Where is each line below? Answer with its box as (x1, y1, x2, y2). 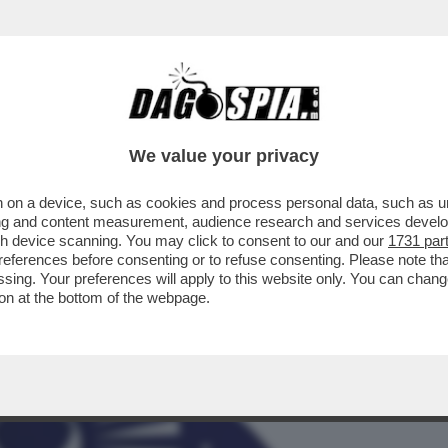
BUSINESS (14, 115, 91, 139)
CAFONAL (117, 115, 188, 139)
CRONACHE (215, 115, 298, 139)
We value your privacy (129, 146, 319, 166)
